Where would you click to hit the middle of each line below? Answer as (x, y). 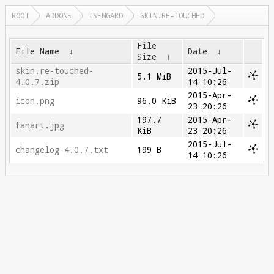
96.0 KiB (157, 101)
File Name (38, 51)
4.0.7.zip (38, 82)
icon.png (35, 101)
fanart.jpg (40, 125)
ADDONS (59, 15)
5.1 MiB (154, 76)
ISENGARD (106, 15)
